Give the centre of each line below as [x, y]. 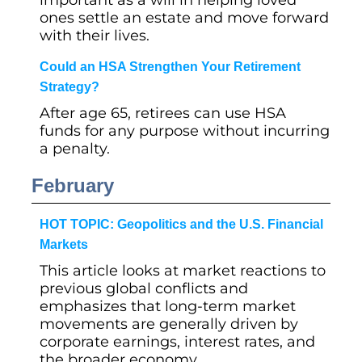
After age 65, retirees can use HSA [163, 113]
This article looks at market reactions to [183, 271]
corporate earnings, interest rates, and [177, 342]
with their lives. [95, 36]
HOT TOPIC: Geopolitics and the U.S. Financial [181, 224]
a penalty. [75, 149]
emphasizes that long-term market [168, 306]
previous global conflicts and [144, 288]
